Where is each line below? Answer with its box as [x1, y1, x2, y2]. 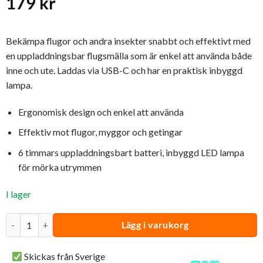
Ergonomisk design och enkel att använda [18, 106, 184, 117]
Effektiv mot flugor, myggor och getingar [18, 126, 183, 138]
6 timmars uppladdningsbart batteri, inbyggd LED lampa [18, 146, 244, 158]
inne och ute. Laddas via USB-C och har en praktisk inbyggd [5, 64, 242, 76]
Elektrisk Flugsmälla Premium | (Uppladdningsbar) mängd [5, 214, 215, 225]
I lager [5, 188, 31, 200]
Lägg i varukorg [121, 220, 189, 231]
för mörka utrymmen [18, 161, 102, 173]
